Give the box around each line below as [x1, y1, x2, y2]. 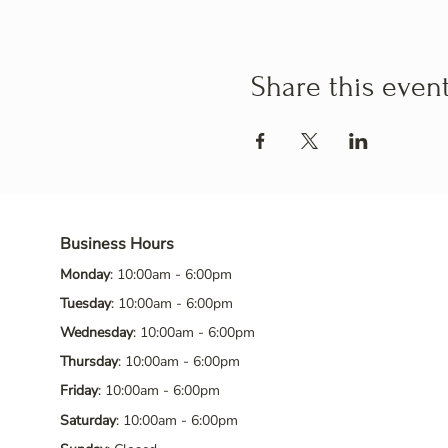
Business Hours [60, 233, 174, 255]
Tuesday [60, 294, 111, 313]
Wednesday [60, 323, 133, 342]
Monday [60, 265, 110, 284]
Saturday [60, 411, 116, 430]
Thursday [60, 352, 118, 371]
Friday [60, 381, 98, 400]
